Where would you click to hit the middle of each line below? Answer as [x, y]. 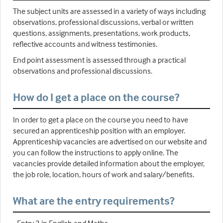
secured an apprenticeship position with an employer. [99, 131]
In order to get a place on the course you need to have [101, 120]
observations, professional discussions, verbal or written [103, 22]
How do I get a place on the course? [96, 97]
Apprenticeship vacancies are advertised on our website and [110, 142]
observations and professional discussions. [83, 71]
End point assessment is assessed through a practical [99, 60]
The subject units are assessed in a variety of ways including [109, 11]
